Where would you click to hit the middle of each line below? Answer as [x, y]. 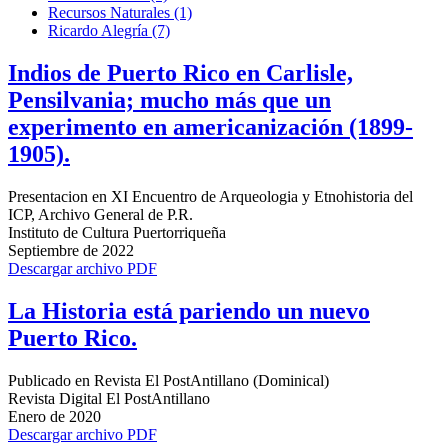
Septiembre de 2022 [71, 250]
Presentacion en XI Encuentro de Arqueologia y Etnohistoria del [210, 196]
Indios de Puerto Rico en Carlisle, [180, 72]
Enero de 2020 [54, 416]
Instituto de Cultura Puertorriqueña [117, 232]
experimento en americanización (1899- [210, 126]
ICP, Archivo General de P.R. [100, 214]
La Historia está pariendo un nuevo [189, 310]
